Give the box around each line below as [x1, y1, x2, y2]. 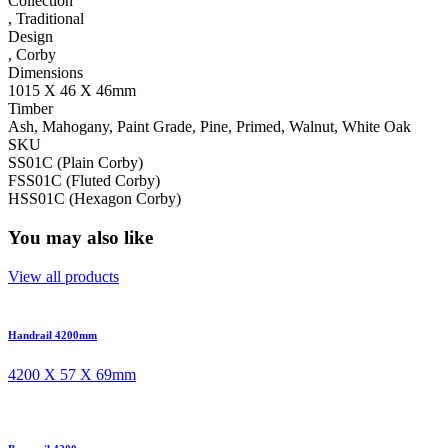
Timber [8, 100, 53, 118]
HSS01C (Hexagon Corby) [8, 190, 181, 208]
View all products [8, 267, 119, 285]
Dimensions [8, 64, 83, 82]
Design [8, 28, 53, 46]
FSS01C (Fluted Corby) [8, 172, 160, 190]
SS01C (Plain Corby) [8, 154, 143, 172]
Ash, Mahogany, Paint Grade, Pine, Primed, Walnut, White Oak [8, 118, 411, 136]
